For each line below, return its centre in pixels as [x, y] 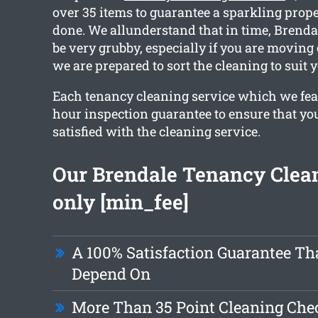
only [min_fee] [120, 202]
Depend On [111, 274]
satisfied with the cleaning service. [156, 132]
